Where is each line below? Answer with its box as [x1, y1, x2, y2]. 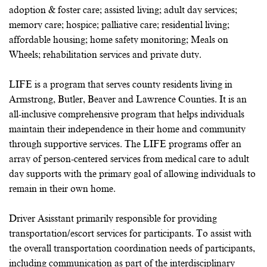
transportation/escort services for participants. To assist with [9, 228, 252, 239]
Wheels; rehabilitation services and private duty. [9, 49, 201, 60]
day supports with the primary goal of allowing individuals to [9, 169, 256, 179]
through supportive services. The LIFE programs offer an [9, 139, 241, 150]
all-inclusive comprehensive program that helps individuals [9, 109, 244, 120]
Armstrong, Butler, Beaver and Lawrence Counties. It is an [9, 94, 247, 105]
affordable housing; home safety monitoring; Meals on [9, 35, 228, 45]
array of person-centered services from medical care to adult [9, 154, 249, 164]
